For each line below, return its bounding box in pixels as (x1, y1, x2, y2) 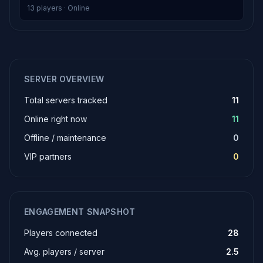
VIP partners (24, 151, 72, 161)
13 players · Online (27, 4, 90, 12)
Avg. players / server (24, 247, 104, 257)
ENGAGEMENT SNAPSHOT (24, 207, 136, 217)
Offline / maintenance (24, 133, 106, 143)
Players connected (24, 228, 97, 238)
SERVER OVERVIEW (24, 74, 104, 84)
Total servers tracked (24, 95, 107, 105)
